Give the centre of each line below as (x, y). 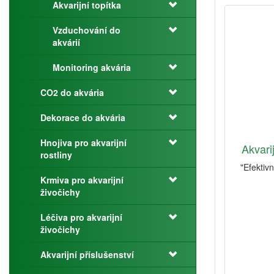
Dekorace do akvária (83, 117)
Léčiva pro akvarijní (81, 217)
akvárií (66, 42)
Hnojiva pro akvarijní (83, 143)
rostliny (56, 155)
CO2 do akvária (72, 92)
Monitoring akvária (92, 67)
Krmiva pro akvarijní (82, 180)
